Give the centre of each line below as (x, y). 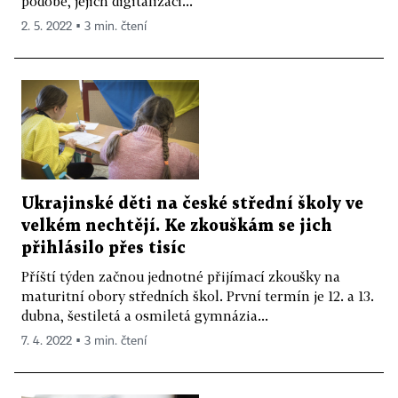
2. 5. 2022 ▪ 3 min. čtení (84, 26)
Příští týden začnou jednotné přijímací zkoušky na (181, 277)
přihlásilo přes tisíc (103, 249)
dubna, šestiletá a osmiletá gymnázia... (145, 316)
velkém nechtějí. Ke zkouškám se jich (177, 227)
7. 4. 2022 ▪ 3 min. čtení (84, 342)
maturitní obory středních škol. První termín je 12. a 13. (198, 296)
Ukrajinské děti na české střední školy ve (192, 204)
